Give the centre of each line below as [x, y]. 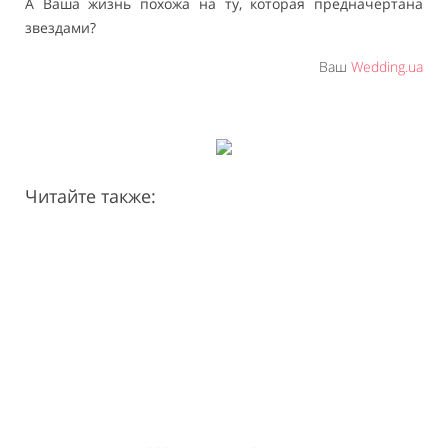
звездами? [60, 28]
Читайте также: [90, 196]
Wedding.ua [387, 67]
